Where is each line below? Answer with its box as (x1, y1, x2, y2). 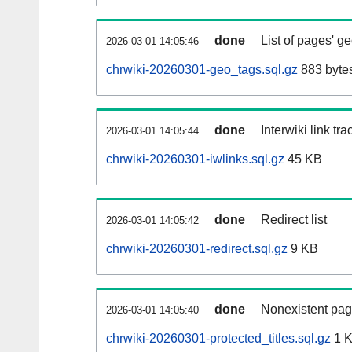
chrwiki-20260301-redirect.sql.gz (106, 242, 288, 256)
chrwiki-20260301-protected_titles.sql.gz (106, 332, 331, 346)
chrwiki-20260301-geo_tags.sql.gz (106, 63, 298, 77)
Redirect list (261, 213, 327, 227)
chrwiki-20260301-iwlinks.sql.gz (106, 152, 284, 167)
